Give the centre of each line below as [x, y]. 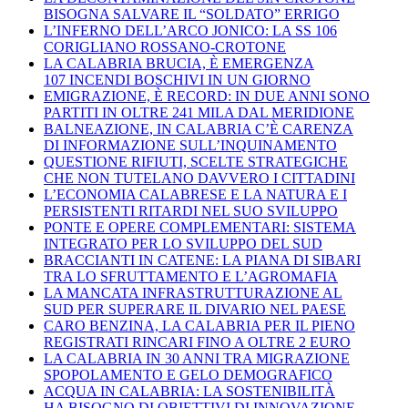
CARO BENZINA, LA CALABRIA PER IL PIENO [199, 326]
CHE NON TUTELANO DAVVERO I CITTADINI [199, 178]
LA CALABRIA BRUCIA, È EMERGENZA [179, 64]
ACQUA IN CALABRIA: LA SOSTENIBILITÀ [189, 392]
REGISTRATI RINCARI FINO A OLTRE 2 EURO [197, 342]
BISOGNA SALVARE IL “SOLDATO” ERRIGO [192, 15]
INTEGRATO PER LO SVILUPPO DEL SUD [183, 244]
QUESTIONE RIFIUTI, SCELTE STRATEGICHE [196, 162]
